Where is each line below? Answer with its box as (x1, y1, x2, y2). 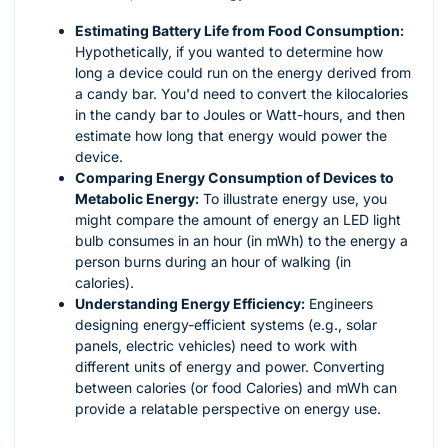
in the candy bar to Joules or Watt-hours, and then (75, 106, 405, 124)
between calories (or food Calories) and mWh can (75, 379, 397, 397)
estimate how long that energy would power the (75, 127, 387, 145)
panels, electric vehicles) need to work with (75, 337, 357, 355)
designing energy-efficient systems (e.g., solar (75, 316, 377, 334)
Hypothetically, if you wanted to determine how (75, 43, 383, 61)
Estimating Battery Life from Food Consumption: (75, 22, 404, 40)
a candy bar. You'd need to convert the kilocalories (75, 85, 408, 103)
